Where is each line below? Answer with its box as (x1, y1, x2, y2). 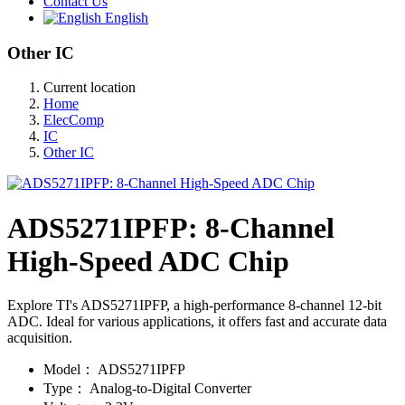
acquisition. (7, 330, 72, 346)
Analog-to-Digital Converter (89, 381, 251, 397)
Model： (43, 362, 95, 378)
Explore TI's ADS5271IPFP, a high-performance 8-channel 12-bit (7, 297, 381, 314)
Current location (43, 80, 136, 96)
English (101, 10, 148, 25)
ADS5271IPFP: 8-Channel (7, 211, 334, 244)
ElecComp (43, 112, 104, 128)
